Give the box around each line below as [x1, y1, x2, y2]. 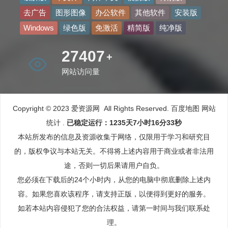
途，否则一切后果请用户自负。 [64, 161, 164, 169]
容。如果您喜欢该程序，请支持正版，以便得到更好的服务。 [18, 189, 210, 198]
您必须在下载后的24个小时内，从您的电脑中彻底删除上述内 [17, 175, 211, 184]
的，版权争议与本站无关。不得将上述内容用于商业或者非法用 [14, 147, 214, 155]
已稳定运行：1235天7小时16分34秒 [67, 118, 182, 127]
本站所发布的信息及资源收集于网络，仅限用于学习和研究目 [18, 132, 210, 141]
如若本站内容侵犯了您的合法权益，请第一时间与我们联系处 [18, 204, 210, 212]
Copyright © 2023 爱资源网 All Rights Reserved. [12, 104, 169, 112]
